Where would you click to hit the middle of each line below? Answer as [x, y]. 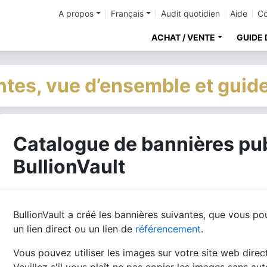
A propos [76, 13]
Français [128, 13]
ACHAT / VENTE [184, 37]
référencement [168, 229]
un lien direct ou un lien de [74, 229]
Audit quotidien [190, 13]
